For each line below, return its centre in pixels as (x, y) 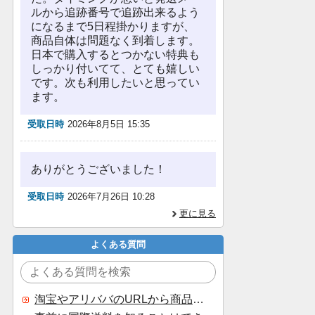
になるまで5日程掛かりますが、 (113, 26)
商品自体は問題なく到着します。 (115, 40)
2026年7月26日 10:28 (111, 197)
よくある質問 (118, 244)
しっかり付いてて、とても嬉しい (115, 69)
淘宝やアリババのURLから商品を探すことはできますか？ (198, 299)
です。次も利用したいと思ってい (115, 83)
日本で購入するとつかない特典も (115, 54)
